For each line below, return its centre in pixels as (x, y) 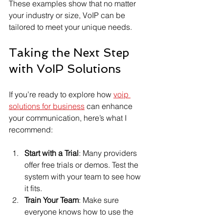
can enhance (109, 106)
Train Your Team (52, 200)
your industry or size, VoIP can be (68, 15)
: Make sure (100, 200)
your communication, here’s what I (69, 118)
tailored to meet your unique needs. (70, 27)
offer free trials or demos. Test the (82, 165)
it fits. (33, 188)
